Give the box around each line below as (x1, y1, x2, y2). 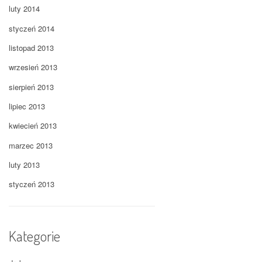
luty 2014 (9, 3, 40, 15)
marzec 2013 (9, 139, 53, 151)
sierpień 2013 (9, 81, 54, 92)
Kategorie (9, 226, 60, 245)
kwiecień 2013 (9, 120, 57, 132)
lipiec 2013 (9, 100, 45, 112)
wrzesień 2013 (9, 61, 57, 73)
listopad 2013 (9, 42, 54, 54)
